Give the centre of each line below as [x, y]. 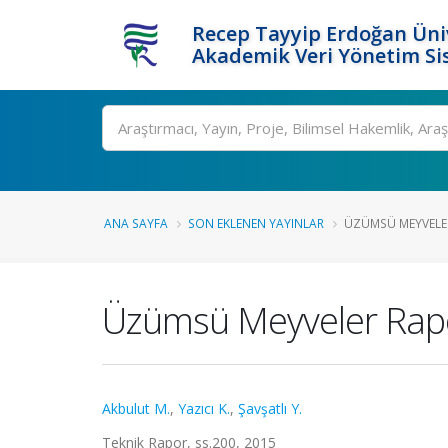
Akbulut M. [136, 408]
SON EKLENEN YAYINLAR [256, 223]
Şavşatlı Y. [270, 408]
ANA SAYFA [136, 223]
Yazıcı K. [204, 408]
